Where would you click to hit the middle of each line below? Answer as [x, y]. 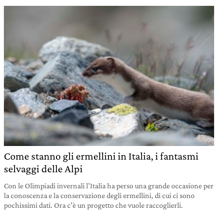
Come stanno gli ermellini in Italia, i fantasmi [101, 156]
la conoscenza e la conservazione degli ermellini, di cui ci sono [99, 195]
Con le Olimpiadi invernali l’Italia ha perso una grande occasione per [109, 186]
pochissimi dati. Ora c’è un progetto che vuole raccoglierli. [93, 205]
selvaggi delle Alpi [43, 169]
